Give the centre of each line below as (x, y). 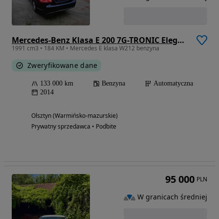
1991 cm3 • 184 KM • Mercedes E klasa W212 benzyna (86, 48)
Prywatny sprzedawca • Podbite (74, 126)
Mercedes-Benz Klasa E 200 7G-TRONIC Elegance (181, 40)
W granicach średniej (172, 197)
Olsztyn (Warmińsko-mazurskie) (75, 115)
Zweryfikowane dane (63, 65)
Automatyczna (173, 83)
